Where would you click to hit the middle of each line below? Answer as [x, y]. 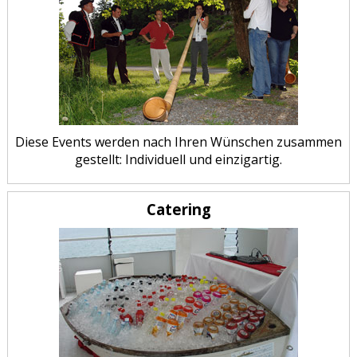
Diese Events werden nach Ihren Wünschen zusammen [178, 142]
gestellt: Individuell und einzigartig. [178, 160]
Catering [178, 209]
